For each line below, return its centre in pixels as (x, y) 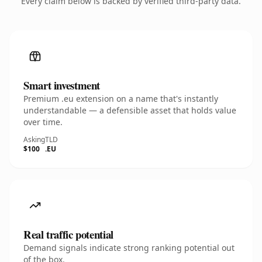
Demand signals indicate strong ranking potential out (129, 248)
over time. (43, 122)
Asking (34, 139)
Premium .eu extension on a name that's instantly (121, 99)
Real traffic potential (68, 234)
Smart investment (62, 85)
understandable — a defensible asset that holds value (130, 110)
